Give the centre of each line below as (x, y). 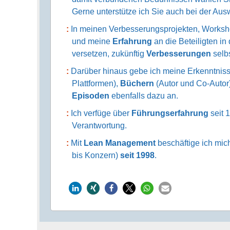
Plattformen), (96, 83)
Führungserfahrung (170, 113)
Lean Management (120, 143)
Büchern (137, 83)
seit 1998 (138, 155)
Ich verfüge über (101, 113)
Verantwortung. (100, 125)
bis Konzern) (96, 155)
